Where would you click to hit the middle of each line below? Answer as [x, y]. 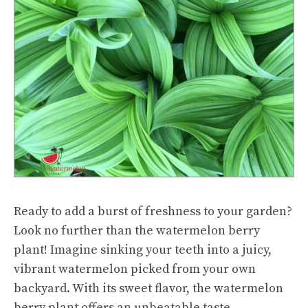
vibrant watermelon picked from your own [135, 269]
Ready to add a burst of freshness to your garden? [153, 211]
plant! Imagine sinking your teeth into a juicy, [143, 250]
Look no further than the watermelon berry [137, 230]
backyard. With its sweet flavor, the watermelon [148, 288]
